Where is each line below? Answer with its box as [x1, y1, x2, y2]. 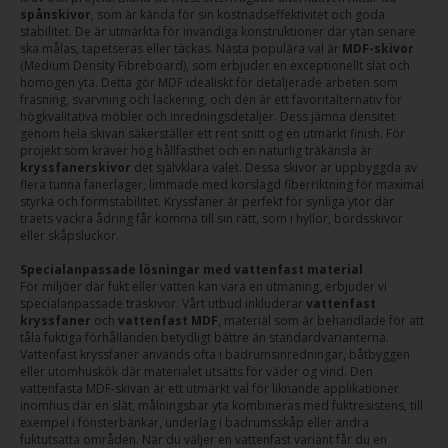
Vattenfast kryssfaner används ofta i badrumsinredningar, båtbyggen [20, 346, 410, 363]
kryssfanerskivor [20, 159, 131, 176]
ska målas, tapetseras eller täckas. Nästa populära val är [20, 40, 342, 57]
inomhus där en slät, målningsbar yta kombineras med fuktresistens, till [20, 397, 423, 414]
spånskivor [20, 6, 91, 23]
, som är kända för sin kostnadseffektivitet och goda [91, 6, 385, 23]
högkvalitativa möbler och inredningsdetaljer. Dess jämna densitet [20, 108, 395, 125]
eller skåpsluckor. [20, 227, 119, 244]
